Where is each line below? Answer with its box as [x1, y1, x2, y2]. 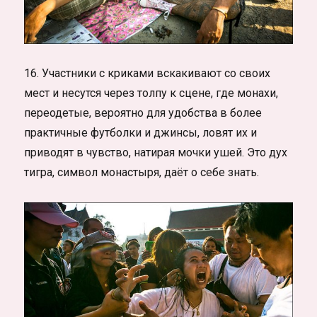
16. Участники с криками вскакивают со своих [24, 66, 271, 80]
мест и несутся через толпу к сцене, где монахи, [24, 86, 279, 100]
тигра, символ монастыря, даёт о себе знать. [24, 165, 260, 179]
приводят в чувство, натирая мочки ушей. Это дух [24, 145, 288, 159]
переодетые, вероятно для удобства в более [24, 105, 263, 120]
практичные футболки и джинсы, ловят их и [24, 125, 258, 139]
